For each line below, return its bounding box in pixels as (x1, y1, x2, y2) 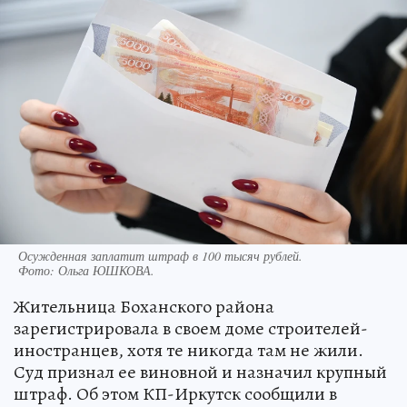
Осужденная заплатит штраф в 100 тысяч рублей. (18, 247, 303, 265)
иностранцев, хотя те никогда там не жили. (14, 338, 363, 363)
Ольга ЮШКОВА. (58, 262, 154, 280)
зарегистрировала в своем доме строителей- (14, 316, 368, 342)
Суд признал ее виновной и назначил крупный (14, 360, 387, 385)
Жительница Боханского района (14, 294, 274, 320)
